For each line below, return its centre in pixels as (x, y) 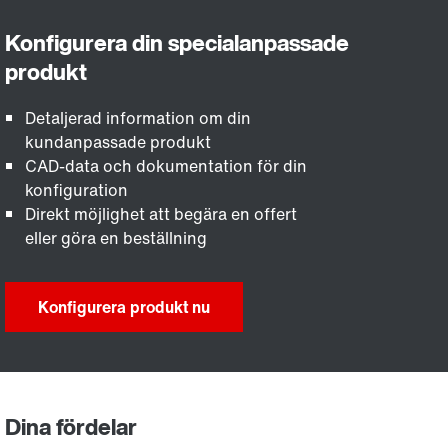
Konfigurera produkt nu (124, 307)
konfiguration (77, 190)
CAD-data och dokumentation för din (166, 166)
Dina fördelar (71, 426)
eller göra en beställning (116, 238)
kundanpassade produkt (118, 142)
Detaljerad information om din (138, 118)
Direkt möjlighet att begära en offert (161, 214)
